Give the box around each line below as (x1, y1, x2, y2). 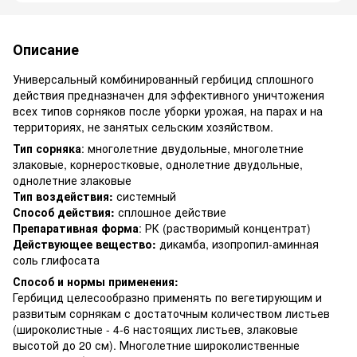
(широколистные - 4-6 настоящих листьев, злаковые (13, 321, 298, 338)
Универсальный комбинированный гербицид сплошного (13, 71, 314, 88)
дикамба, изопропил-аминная (156, 236, 319, 253)
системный (113, 188, 176, 205)
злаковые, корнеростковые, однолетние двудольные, (13, 156, 303, 173)
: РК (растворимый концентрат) (139, 220, 311, 237)
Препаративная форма (13, 220, 139, 237)
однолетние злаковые (13, 172, 131, 189)
